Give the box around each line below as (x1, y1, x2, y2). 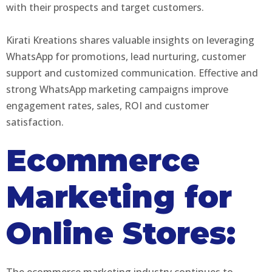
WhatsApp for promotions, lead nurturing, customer (6, 49, 246, 63)
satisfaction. (6, 115, 64, 129)
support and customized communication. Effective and (6, 66, 258, 80)
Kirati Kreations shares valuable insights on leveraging (6, 33, 254, 47)
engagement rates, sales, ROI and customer (6, 98, 209, 112)
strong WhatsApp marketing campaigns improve (6, 82, 228, 96)
